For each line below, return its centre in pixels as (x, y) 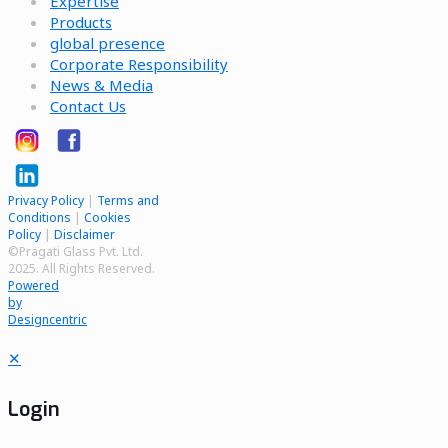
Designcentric (47, 319)
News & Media (101, 84)
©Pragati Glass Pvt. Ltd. (75, 251)
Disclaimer (84, 234)
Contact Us (88, 105)
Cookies (107, 217)
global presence (107, 42)
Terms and (128, 200)
